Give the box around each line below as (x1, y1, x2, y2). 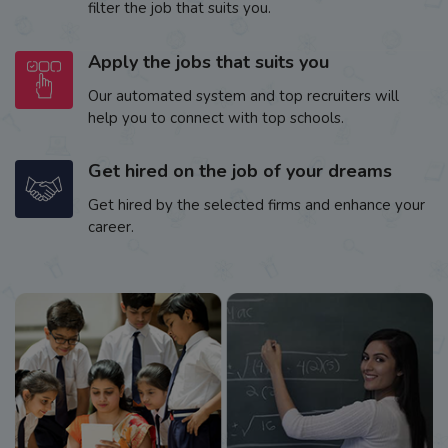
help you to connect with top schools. (88, 108, 345, 129)
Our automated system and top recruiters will (88, 86, 400, 107)
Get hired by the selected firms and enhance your (88, 195, 426, 216)
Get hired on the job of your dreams (88, 159, 393, 184)
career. (88, 217, 135, 238)
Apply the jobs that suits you (88, 50, 330, 75)
